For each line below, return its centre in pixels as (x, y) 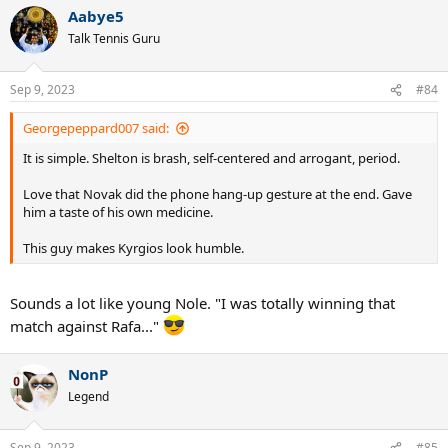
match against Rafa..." (86, 325)
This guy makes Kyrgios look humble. (133, 248)
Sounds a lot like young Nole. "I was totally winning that (202, 302)
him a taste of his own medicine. (118, 212)
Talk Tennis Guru (114, 38)
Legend (88, 396)
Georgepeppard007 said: (96, 128)
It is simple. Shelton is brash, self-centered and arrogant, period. (211, 158)
